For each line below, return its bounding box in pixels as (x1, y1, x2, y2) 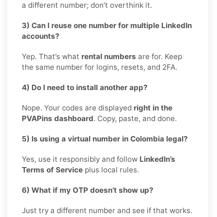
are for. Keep (136, 51, 182, 61)
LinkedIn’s (139, 154, 175, 164)
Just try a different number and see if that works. (22, 205, 192, 215)
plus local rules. (83, 165, 139, 174)
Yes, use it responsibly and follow (22, 154, 139, 164)
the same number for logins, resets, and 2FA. (22, 62, 177, 72)
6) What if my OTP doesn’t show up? (22, 185, 154, 195)
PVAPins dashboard (22, 113, 93, 123)
